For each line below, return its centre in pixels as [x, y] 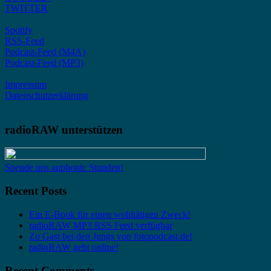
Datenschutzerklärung [47, 95]
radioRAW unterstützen [64, 129]
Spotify [19, 30]
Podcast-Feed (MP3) [44, 63]
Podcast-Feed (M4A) [45, 52]
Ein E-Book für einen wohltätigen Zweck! [110, 214]
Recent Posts [36, 191]
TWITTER [26, 8]
